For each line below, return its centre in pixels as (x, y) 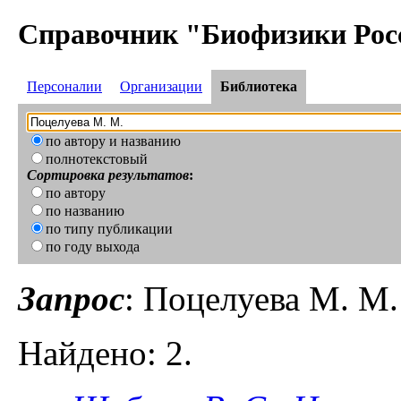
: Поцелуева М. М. (261, 299)
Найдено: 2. (105, 354)
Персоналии (64, 87)
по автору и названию (113, 141)
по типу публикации (109, 229)
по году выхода (93, 247)
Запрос (71, 299)
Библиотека (259, 87)
